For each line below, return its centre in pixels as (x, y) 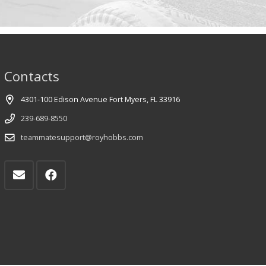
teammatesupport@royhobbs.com (82, 138)
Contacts (32, 76)
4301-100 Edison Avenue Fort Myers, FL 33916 (101, 99)
